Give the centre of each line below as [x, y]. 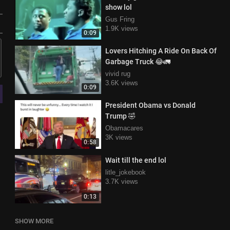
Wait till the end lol [136, 160]
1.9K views [121, 28]
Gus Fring [120, 19]
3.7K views [121, 181]
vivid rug [118, 74]
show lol [118, 7]
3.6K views [121, 83]
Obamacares [124, 128]
